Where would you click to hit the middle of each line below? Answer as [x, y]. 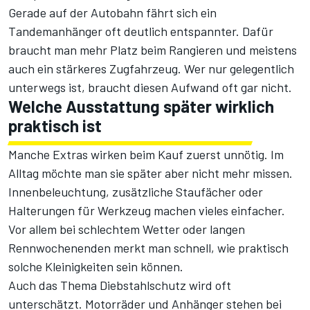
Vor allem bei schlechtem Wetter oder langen [127, 229]
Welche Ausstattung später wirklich [141, 106]
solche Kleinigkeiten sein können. [96, 266]
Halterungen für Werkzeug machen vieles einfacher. [147, 210]
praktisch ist [55, 125]
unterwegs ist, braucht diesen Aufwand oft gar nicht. [150, 87]
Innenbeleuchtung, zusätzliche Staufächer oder [136, 191]
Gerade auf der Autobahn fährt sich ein [112, 12]
